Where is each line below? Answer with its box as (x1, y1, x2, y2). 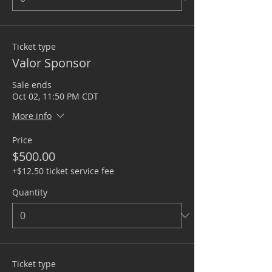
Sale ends (12, 79, 52, 90)
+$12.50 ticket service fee (12, 165, 114, 177)
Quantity (12, 186, 47, 198)
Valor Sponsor (12, 55, 91, 71)
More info (12, 110, 52, 122)
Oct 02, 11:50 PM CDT (12, 90, 98, 102)
